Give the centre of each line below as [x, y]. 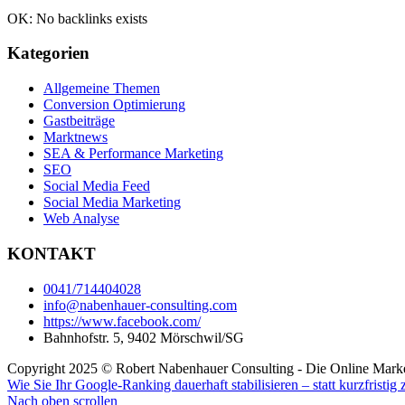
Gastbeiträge [79, 121]
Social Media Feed [97, 186]
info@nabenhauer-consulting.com [140, 305]
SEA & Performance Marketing [133, 154]
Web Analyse [81, 219]
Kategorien [48, 53]
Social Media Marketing [112, 202]
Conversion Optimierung [114, 105]
